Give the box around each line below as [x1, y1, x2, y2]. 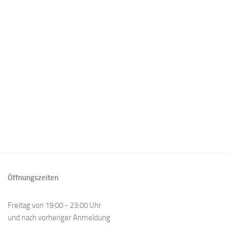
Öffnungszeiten [8, 173, 59, 183]
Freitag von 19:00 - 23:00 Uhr [8, 201, 101, 210]
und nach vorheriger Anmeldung [8, 213, 110, 223]
